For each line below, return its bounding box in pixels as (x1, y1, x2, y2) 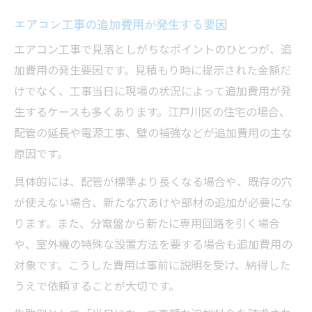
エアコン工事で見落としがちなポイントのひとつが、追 (14, 41, 292, 61)
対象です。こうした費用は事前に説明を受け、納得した (14, 257, 290, 276)
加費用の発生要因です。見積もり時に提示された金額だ (14, 62, 291, 81)
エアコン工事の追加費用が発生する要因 (14, 15, 227, 33)
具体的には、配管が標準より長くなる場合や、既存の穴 (14, 173, 292, 193)
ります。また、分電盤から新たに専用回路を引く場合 (14, 215, 280, 235)
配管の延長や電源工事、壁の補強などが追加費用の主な (14, 125, 292, 144)
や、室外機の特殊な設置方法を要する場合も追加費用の (14, 236, 292, 256)
